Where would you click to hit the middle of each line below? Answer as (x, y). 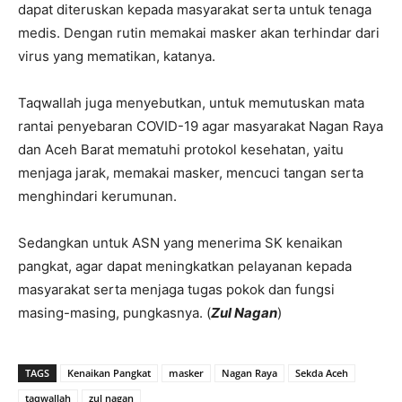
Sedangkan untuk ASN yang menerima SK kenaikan (180, 242)
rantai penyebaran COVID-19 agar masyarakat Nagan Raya (201, 126)
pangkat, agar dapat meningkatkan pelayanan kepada (185, 266)
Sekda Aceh (322, 372)
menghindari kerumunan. (97, 196)
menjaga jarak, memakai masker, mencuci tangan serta (191, 172)
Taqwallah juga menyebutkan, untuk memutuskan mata (191, 102)
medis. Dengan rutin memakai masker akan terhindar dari (199, 32)
